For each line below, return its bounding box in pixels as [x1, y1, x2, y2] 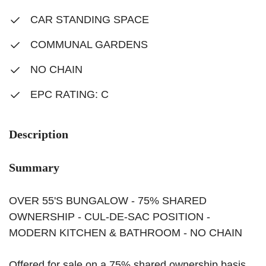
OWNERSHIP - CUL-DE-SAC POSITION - [9, 211, 210, 223]
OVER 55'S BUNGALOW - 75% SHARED [9, 195, 207, 207]
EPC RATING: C [27, 88, 109, 100]
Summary [9, 161, 59, 174]
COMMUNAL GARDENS [27, 39, 148, 50]
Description [9, 128, 68, 141]
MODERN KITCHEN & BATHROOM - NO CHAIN [9, 227, 242, 239]
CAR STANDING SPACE [27, 14, 149, 26]
